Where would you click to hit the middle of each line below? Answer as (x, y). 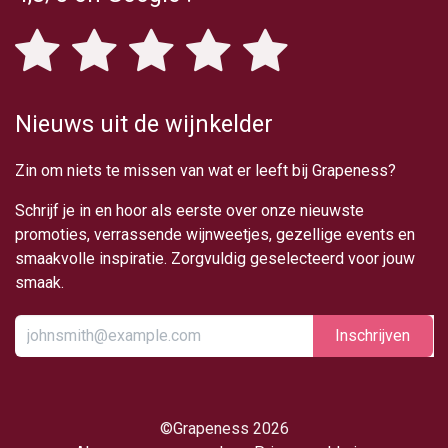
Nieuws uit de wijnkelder (144, 124)
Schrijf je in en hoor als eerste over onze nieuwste (189, 210)
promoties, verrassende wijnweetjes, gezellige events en (215, 234)
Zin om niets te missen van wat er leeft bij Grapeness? (205, 170)
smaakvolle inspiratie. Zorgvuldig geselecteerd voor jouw (215, 258)
